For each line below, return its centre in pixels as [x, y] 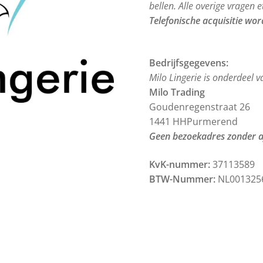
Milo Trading [177, 92]
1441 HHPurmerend [193, 122]
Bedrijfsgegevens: [189, 63]
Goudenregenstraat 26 [200, 107]
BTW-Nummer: [182, 179]
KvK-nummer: [180, 164]
